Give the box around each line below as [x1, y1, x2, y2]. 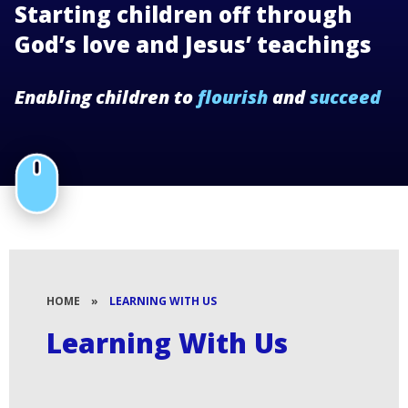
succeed [310, 85, 381, 110]
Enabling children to [15, 85, 198, 110]
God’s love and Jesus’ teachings [15, 28, 377, 59]
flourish [198, 85, 268, 110]
